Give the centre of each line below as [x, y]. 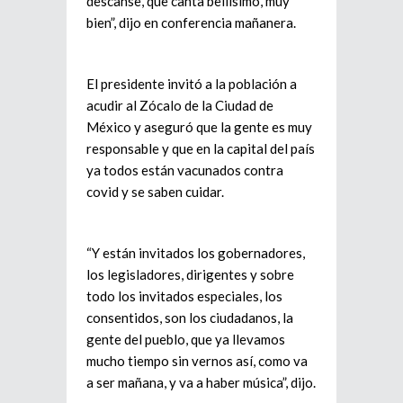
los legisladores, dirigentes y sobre [190, 274]
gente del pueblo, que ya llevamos [186, 339]
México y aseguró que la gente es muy [199, 127]
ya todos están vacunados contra [185, 170]
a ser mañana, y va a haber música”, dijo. [201, 382]
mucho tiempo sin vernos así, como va [197, 361]
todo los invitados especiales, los [184, 296]
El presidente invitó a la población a [192, 84]
